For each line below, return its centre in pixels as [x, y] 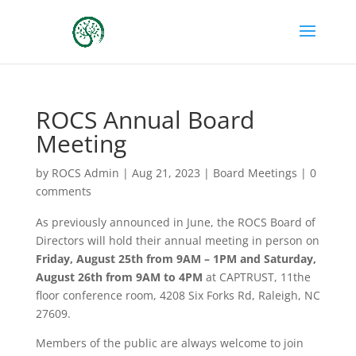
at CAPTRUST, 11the [256, 277]
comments [63, 191]
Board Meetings [255, 173]
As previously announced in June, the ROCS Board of [175, 222]
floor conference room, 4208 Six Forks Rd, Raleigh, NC [178, 295]
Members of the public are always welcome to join [169, 343]
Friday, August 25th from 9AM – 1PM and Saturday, [176, 259]
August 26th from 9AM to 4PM [119, 277]
